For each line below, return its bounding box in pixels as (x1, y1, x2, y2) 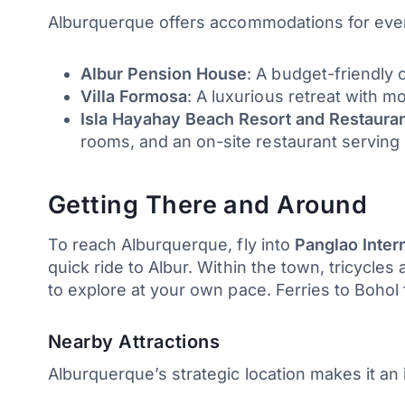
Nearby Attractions (47, 330, 221, 353)
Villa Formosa (80, 86, 188, 106)
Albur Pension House (80, 63, 248, 83)
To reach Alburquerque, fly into (47, 234, 295, 254)
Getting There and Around (47, 190, 368, 221)
